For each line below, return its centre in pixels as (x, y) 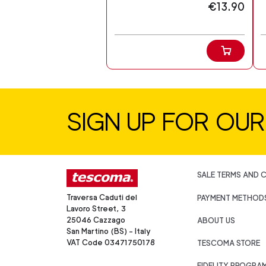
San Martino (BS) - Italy (109, 232)
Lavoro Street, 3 (96, 209)
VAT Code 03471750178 (111, 243)
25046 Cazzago (96, 220)
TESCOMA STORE (228, 243)
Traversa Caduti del (102, 198)
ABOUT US (216, 220)
